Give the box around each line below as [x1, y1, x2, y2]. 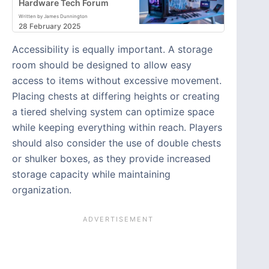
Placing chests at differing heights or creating [12, 90, 220, 103]
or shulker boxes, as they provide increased [12, 153, 211, 165]
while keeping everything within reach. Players [12, 121, 222, 134]
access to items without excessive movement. [12, 74, 222, 87]
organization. [12, 184, 71, 196]
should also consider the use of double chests [12, 137, 221, 150]
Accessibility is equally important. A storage [12, 43, 213, 56]
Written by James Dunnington [19, 13, 88, 20]
